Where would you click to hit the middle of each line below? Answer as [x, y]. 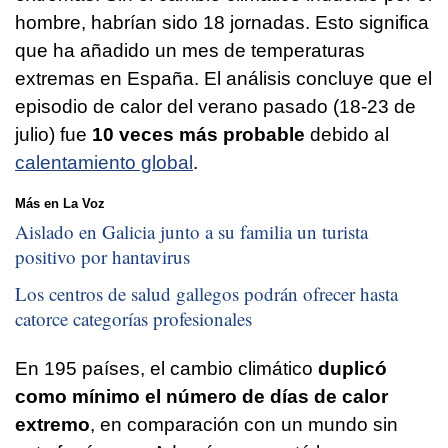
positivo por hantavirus [102, 256]
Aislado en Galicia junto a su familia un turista [191, 231]
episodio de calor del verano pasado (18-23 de [215, 107]
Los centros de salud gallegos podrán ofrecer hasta [206, 294]
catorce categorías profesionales [133, 319]
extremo [52, 425]
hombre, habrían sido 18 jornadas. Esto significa [222, 23]
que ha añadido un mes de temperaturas [190, 51]
